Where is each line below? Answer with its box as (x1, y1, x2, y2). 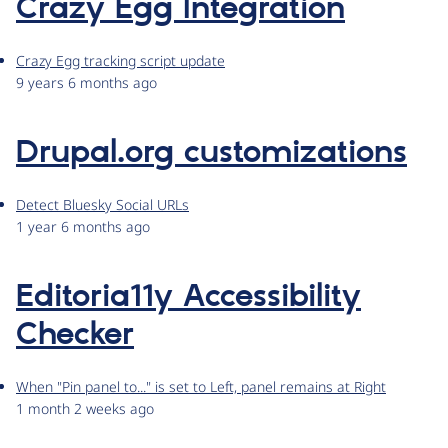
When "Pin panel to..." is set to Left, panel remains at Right (16, 377, 386, 397)
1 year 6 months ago (16, 217, 150, 237)
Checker (16, 315, 134, 356)
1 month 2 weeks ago (16, 399, 154, 419)
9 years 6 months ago (16, 73, 157, 93)
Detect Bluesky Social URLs (16, 195, 189, 215)
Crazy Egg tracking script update (16, 51, 225, 71)
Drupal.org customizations (16, 133, 407, 174)
